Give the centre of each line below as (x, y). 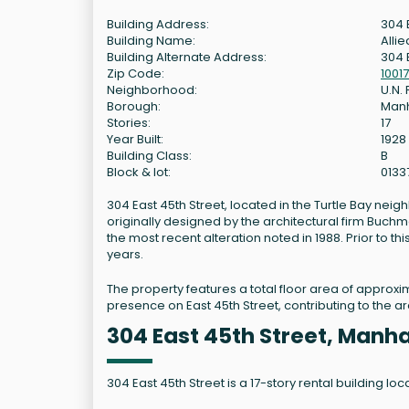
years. (125, 254)
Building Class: (149, 155)
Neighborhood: (152, 89)
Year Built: (135, 139)
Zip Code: (136, 73)
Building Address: (158, 24)
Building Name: (151, 40)
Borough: (134, 106)
